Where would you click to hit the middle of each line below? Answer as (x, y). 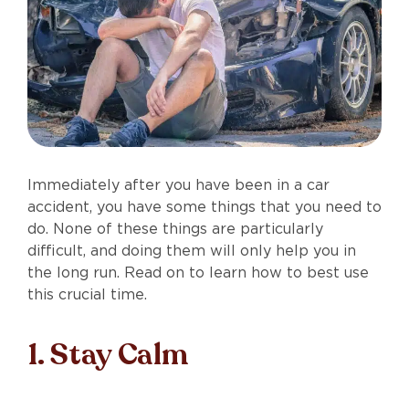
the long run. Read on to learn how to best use (198, 272)
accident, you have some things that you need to (204, 206)
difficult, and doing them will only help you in (192, 250)
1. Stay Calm (108, 355)
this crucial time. (87, 294)
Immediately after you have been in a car (178, 184)
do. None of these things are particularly (175, 228)
